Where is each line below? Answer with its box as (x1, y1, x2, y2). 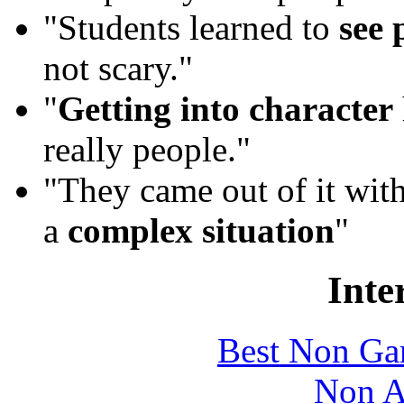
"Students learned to (43, 7, 339, 47)
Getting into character (58, 88, 393, 128)
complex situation (68, 210, 335, 250)
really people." (43, 129, 251, 169)
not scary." (43, 48, 193, 87)
